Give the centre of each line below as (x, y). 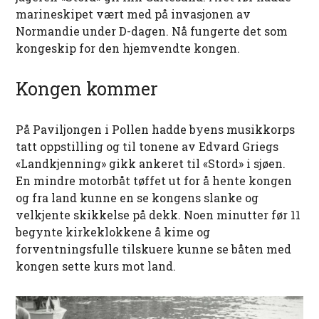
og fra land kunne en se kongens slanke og (137, 197)
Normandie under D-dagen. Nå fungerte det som (152, 31)
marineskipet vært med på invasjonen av (134, 14)
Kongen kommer (87, 88)
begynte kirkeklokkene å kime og (113, 231)
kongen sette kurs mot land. (96, 266)
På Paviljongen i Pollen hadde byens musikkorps (156, 129)
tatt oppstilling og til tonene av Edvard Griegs (147, 146)
